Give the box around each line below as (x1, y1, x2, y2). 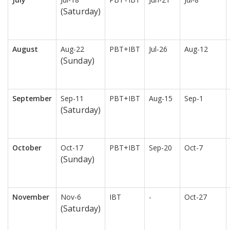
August (12, 44, 38, 54)
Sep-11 (61, 93, 84, 104)
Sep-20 (149, 143, 172, 153)
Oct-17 (61, 143, 83, 153)
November (12, 192, 49, 202)
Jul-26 (149, 44, 167, 54)
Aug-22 (61, 44, 84, 54)
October (12, 143, 42, 153)
